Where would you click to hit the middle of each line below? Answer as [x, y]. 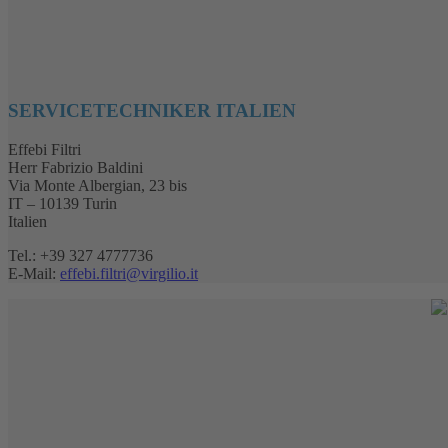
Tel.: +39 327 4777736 [80, 255]
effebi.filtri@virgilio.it [129, 273]
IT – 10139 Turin [62, 203]
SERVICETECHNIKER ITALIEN [152, 110]
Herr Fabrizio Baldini [75, 167]
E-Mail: [34, 273]
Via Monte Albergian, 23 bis [97, 185]
